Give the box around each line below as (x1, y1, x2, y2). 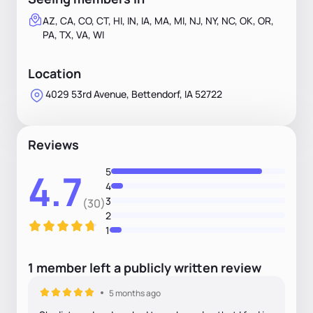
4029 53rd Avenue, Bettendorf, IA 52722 (45, 87, 222, 101)
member (36, 259, 87, 276)
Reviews (28, 136, 79, 153)
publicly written (121, 259, 221, 276)
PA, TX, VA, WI (43, 27, 104, 41)
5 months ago (109, 286, 161, 299)
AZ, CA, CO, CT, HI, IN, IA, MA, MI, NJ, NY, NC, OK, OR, (43, 13, 274, 27)
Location (28, 64, 81, 82)
